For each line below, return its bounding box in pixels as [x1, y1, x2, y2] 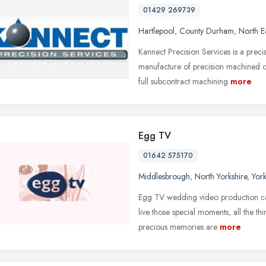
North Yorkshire [195, 170, 247, 182]
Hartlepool [138, 24, 175, 37]
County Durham [179, 24, 234, 37]
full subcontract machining [138, 75, 228, 87]
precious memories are [138, 220, 217, 233]
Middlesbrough [138, 170, 190, 182]
